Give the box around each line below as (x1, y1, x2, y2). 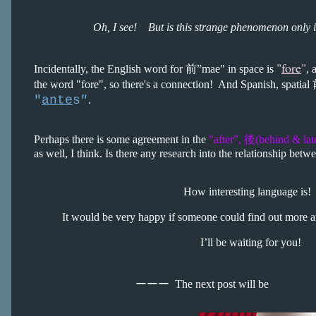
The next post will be (169, 278, 283, 290)
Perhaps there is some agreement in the (34, 133, 209, 145)
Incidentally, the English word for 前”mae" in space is (34, 63, 276, 75)
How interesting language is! (183, 186, 311, 197)
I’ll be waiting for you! (34, 236, 301, 248)
